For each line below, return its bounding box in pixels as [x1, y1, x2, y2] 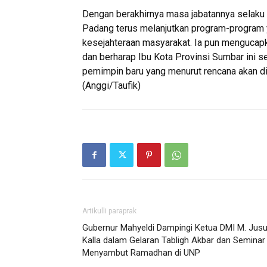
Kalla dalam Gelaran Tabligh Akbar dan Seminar [82, 235, 265, 246]
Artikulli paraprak [82, 207, 136, 215]
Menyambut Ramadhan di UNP [82, 247, 200, 258]
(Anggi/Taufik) [82, 80, 141, 91]
